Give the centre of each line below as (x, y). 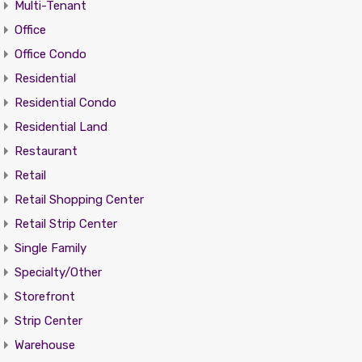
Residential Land (61, 127)
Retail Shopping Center (79, 200)
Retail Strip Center (65, 224)
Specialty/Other (58, 272)
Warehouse (44, 345)
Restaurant (46, 151)
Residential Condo (65, 103)
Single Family (50, 248)
